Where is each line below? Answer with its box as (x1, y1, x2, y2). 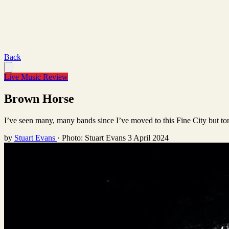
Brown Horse (4, 91, 74, 105)
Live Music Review (4, 73, 68, 81)
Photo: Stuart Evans (62, 133, 126, 142)
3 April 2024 (128, 133, 169, 142)
